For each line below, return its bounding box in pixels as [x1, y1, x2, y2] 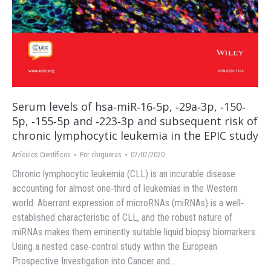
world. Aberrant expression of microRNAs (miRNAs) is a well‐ [12, 197, 244, 209]
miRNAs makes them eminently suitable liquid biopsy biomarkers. [12, 226, 257, 238]
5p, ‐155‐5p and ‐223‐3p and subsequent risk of [12, 114, 258, 129]
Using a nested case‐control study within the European [12, 241, 217, 253]
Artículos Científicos [12, 151, 71, 160]
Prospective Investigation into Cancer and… [12, 255, 175, 267]
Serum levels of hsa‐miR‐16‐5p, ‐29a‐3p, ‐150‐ [12, 99, 246, 114]
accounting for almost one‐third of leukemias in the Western [12, 183, 238, 195]
